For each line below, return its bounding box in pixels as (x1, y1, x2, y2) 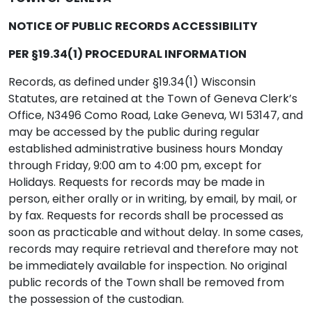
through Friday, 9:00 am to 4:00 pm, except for (8, 157, 262, 173)
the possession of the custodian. (8, 291, 184, 307)
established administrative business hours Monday (8, 141, 283, 157)
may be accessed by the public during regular (8, 124, 260, 140)
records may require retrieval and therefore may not (8, 241, 299, 257)
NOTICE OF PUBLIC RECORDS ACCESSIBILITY (8, 18, 258, 34)
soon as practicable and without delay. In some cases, (8, 224, 303, 240)
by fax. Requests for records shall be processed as (8, 208, 283, 224)
